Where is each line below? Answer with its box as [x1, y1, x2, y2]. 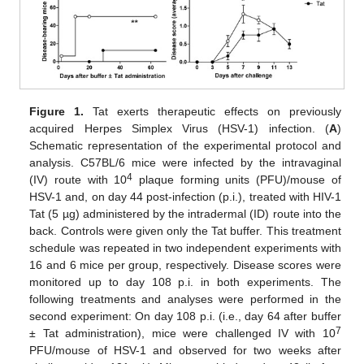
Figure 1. [29, 104, 84, 118]
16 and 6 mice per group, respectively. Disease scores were [29, 258, 341, 271]
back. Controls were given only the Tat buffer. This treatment [29, 223, 341, 237]
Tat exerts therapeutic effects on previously [84, 104, 341, 118]
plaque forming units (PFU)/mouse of [132, 172, 341, 186]
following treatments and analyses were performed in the [29, 292, 341, 305]
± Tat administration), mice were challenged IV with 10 [29, 326, 336, 340]
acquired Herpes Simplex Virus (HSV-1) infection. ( [29, 121, 329, 135]
